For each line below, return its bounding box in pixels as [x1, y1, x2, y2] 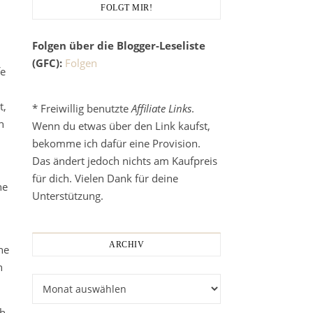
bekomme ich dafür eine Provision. [32, 136, 201, 150]
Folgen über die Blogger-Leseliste [32, 38, 205, 52]
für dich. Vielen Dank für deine [32, 171, 178, 185]
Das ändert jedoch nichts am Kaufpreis [32, 154, 217, 168]
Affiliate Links [131, 101, 191, 115]
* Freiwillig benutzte [32, 101, 131, 115]
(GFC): [32, 56, 62, 70]
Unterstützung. [32, 189, 103, 203]
